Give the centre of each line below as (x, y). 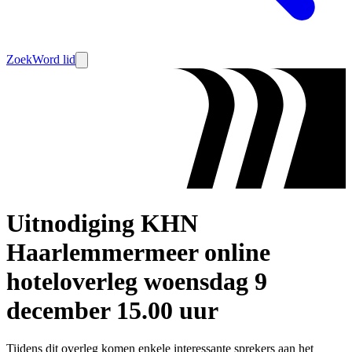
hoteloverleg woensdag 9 (137, 281)
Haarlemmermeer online (138, 252)
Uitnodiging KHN (102, 223)
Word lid (54, 59)
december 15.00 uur (112, 310)
